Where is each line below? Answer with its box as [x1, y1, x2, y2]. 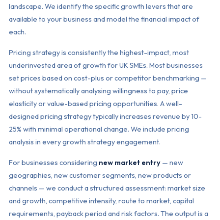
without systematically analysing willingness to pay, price [8, 86, 188, 95]
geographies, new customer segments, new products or [8, 170, 191, 180]
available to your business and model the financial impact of [8, 14, 199, 24]
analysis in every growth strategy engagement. [8, 137, 161, 146]
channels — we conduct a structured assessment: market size [8, 183, 205, 192]
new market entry [98, 158, 161, 167]
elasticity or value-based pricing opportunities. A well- [8, 99, 182, 108]
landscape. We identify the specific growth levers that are [8, 1, 193, 11]
